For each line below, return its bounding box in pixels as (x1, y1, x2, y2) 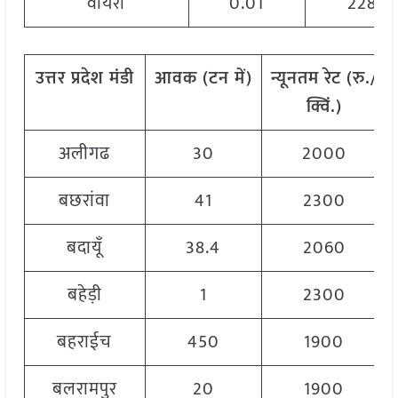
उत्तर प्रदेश (35, 63, 104, 94)
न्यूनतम (270, 63, 319, 94)
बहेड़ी (67, 280, 102, 311)
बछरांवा (59, 186, 111, 217)
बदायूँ (67, 233, 103, 264)
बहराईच (57, 327, 113, 358)
